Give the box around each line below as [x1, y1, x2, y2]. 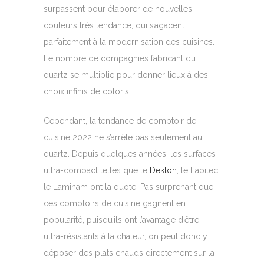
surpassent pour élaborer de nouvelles [44, 4, 192, 14]
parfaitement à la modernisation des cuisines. [44, 37, 214, 47]
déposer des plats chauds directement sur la [44, 248, 214, 258]
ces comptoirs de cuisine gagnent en [44, 199, 186, 208]
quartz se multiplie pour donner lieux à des [44, 70, 208, 80]
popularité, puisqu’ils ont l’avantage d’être [44, 215, 199, 225]
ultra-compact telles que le [44, 166, 150, 175]
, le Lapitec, [177, 166, 220, 175]
